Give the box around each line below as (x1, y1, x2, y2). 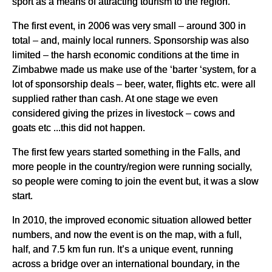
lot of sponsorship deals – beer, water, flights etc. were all (12, 78, 256, 90)
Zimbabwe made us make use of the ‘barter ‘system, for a (12, 64, 256, 75)
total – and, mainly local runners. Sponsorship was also (12, 35, 249, 46)
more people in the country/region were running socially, (12, 161, 252, 172)
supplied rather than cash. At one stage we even (12, 93, 218, 104)
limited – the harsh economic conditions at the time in (12, 49, 239, 61)
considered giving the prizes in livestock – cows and (12, 107, 235, 119)
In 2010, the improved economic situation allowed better (12, 214, 251, 226)
